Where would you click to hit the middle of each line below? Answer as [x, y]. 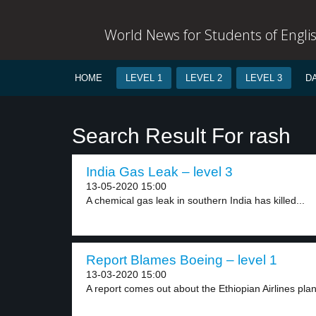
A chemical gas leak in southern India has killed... [195, 200]
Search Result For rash [181, 136]
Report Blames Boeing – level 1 [182, 260]
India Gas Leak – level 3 [159, 172]
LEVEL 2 [204, 78]
